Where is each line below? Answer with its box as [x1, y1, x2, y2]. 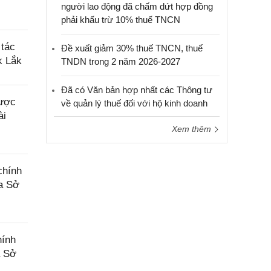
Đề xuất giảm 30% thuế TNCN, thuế [61, 43, 203, 53]
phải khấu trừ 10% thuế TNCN [61, 15, 180, 25]
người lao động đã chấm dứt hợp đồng [61, 1, 213, 11]
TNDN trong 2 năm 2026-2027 [61, 56, 180, 67]
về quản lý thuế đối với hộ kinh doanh [61, 98, 207, 108]
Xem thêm [172, 124, 214, 134]
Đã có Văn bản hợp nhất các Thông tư [61, 85, 212, 95]
